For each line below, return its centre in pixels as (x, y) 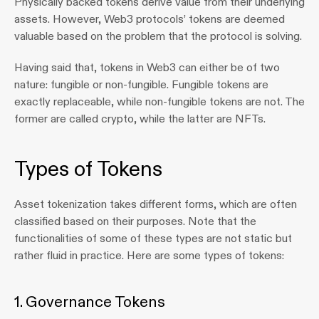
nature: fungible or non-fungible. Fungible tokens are (141, 84)
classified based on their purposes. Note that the (135, 221)
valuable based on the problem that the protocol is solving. (158, 36)
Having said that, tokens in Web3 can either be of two (147, 67)
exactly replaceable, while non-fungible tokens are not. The (159, 101)
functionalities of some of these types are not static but (153, 238)
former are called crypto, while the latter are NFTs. (140, 119)
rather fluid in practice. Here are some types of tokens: (149, 255)
